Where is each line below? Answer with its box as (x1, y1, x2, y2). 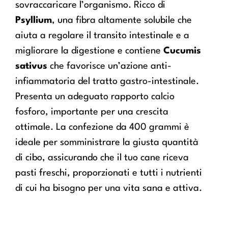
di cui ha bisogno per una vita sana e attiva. (15, 183, 202, 193)
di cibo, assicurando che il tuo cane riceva (15, 153, 189, 162)
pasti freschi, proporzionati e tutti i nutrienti (15, 168, 202, 178)
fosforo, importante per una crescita (15, 107, 168, 117)
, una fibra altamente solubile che (52, 15, 192, 25)
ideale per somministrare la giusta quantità (15, 137, 198, 147)
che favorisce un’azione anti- (47, 61, 172, 71)
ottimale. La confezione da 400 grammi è (15, 122, 189, 132)
